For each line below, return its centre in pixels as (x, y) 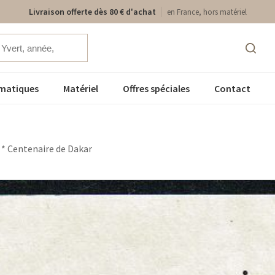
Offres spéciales (156, 88)
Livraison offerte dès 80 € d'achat (92, 12)
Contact (232, 88)
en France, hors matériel (207, 12)
